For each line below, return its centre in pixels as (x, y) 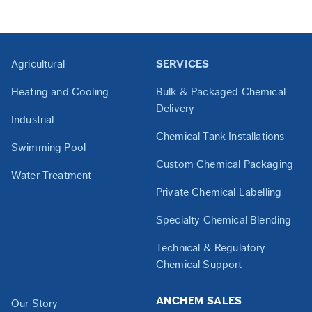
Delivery (175, 109)
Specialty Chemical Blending (224, 220)
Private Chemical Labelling (219, 192)
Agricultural (38, 64)
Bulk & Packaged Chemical (221, 92)
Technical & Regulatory (211, 248)
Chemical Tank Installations (220, 136)
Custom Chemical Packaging (225, 164)
